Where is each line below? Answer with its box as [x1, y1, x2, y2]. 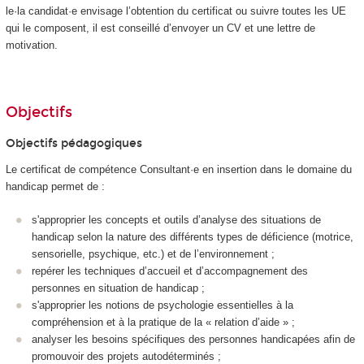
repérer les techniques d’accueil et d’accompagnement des [32, 264, 308, 277]
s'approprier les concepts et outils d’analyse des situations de [32, 213, 321, 226]
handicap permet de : [5, 180, 105, 193]
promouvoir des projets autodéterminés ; [32, 349, 221, 362]
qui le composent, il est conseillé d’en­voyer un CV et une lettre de [5, 22, 315, 35]
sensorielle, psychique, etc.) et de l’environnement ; [32, 247, 275, 260]
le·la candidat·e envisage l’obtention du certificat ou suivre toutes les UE [5, 5, 346, 18]
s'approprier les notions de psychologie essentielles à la [32, 298, 293, 311]
